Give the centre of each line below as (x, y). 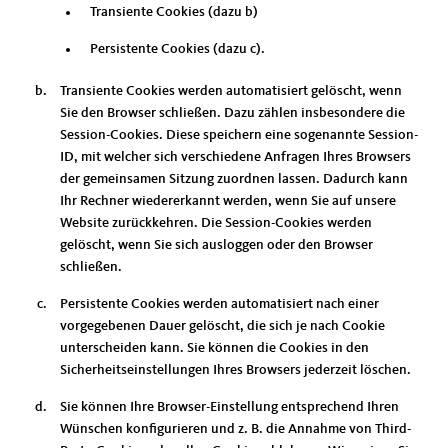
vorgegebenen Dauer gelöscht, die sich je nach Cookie (222, 326)
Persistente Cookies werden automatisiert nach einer (219, 304)
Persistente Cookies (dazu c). (177, 49)
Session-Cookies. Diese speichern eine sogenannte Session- (239, 135)
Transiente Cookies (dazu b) (174, 12)
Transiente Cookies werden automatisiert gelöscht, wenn (231, 91)
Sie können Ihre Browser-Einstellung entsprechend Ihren (229, 407)
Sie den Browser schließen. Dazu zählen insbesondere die (232, 113)
